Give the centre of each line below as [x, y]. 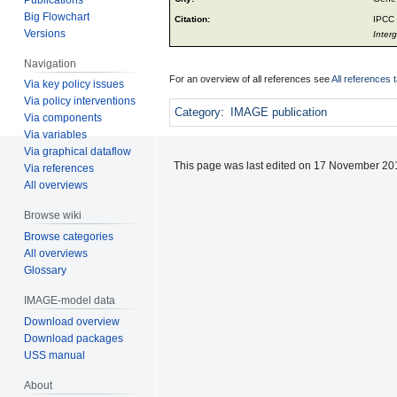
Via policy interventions [80, 101]
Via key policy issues [74, 85]
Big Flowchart [57, 16]
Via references [59, 169]
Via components [63, 118]
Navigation [51, 63]
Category [198, 112]
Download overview [72, 321]
